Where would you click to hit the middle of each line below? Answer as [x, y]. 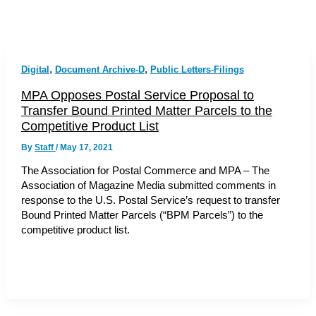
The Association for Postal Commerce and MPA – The [145, 171]
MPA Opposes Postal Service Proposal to [137, 95]
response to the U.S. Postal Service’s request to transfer [150, 201]
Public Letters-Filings [197, 69]
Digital [35, 69]
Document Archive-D [99, 69]
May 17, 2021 [86, 147]
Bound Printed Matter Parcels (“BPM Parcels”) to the [142, 215]
